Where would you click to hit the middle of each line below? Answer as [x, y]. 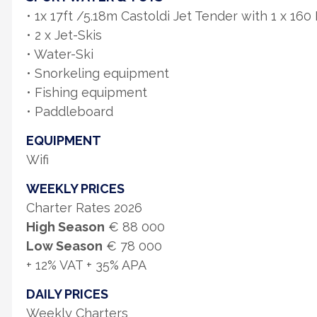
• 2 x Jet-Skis [64, 35]
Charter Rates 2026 [84, 208]
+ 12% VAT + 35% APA [86, 265]
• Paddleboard [70, 111]
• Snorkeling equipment [98, 73]
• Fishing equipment [87, 92]
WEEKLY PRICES [75, 189]
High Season [65, 227]
